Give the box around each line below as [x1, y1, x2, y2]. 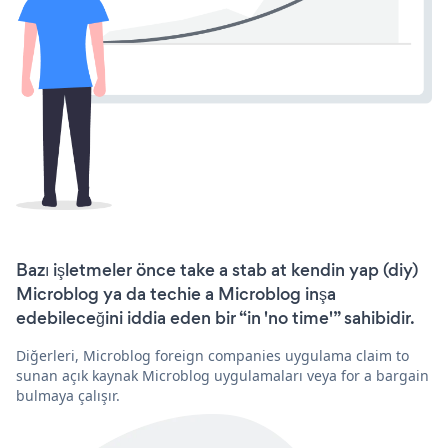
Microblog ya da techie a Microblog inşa [16, 281, 336, 306]
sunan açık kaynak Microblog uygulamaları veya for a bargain [16, 365, 429, 385]
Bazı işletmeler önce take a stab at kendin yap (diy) [16, 257, 418, 282]
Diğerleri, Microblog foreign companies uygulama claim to [16, 345, 409, 365]
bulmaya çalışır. [16, 385, 120, 405]
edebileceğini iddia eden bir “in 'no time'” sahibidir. [16, 305, 415, 330]
